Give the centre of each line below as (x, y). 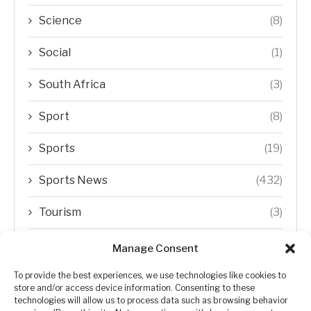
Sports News (73, 180)
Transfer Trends (82, 244)
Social (55, 52)
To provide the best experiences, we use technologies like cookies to (150, 275)
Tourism (60, 212)
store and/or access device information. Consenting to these (134, 288)
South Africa (72, 84)
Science (60, 20)
